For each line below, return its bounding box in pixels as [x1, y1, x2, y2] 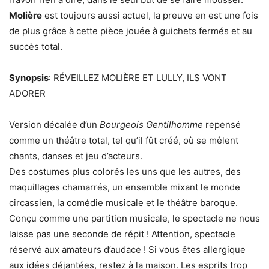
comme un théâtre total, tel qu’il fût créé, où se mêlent [9, 134, 238, 146]
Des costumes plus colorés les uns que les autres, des [9, 166, 241, 177]
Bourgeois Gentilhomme [100, 119, 203, 130]
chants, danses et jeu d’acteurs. [9, 150, 142, 162]
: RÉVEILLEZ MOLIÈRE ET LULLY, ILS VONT [49, 72, 227, 83]
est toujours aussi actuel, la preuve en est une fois [42, 10, 258, 21]
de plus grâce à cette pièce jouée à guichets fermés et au [9, 25, 252, 37]
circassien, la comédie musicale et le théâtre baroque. [9, 197, 238, 208]
